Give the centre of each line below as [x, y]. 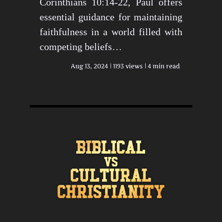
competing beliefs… [81, 46]
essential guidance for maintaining [111, 17]
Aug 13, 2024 [89, 66]
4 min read [164, 66]
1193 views [128, 66]
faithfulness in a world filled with [111, 31]
